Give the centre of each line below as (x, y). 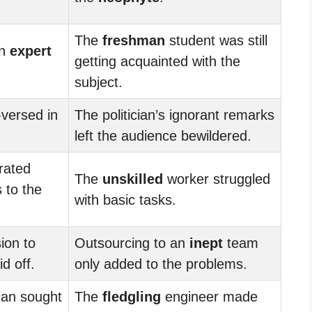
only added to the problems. (161, 264)
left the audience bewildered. (163, 135)
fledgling (132, 296)
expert (31, 50)
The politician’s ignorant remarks (174, 115)
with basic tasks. (125, 200)
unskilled (133, 179)
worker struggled (217, 179)
